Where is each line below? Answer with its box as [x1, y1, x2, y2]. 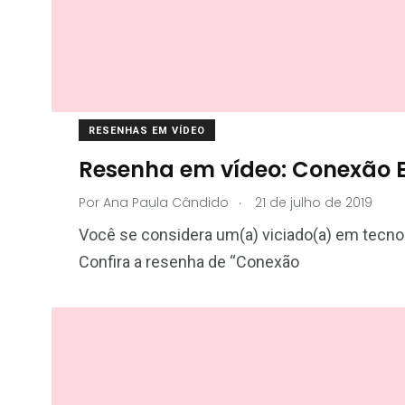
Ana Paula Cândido [103, 193, 229, 212]
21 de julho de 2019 [251, 193, 372, 212]
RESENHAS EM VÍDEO [89, 125, 205, 137]
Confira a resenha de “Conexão [79, 252, 299, 271]
